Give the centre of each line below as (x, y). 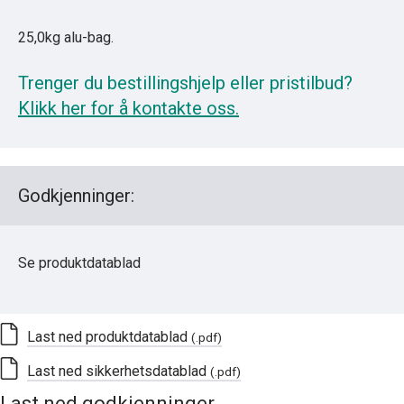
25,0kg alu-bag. (66, 37)
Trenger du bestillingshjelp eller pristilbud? (185, 83)
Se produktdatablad (79, 262)
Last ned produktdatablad (109, 336)
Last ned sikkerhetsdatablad (119, 371)
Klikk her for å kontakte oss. (129, 108)
